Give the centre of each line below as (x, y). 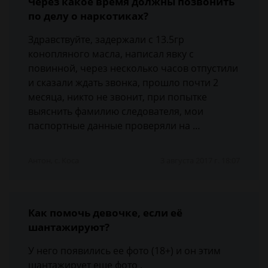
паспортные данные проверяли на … (114, 126)
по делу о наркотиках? (88, 16)
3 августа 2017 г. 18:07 (200, 160)
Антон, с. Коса (54, 160)
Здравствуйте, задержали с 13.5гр (106, 39)
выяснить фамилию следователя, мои (116, 111)
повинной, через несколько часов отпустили (133, 68)
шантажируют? (69, 227)
